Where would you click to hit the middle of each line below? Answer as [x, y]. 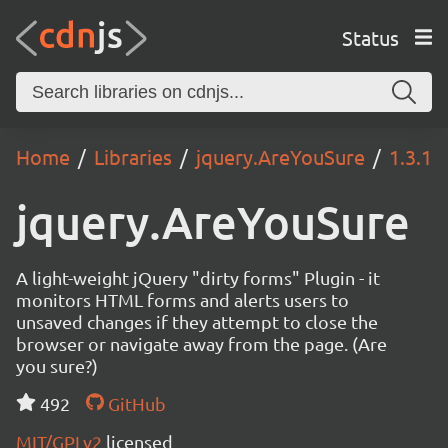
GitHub [134, 403]
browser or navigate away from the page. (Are [201, 343]
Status [370, 37]
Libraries [133, 156]
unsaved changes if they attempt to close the [197, 321]
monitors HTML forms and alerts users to [182, 299]
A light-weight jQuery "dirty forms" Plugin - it [198, 277]
